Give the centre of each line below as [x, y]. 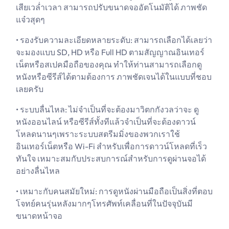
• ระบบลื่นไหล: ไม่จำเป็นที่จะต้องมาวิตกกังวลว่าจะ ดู [107, 109]
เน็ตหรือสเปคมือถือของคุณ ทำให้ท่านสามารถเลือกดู [109, 64]
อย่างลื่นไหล [38, 171]
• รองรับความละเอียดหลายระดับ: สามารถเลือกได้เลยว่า [114, 40]
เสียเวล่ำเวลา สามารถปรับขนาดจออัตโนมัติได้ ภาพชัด [111, 7]
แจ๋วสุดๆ [30, 19]
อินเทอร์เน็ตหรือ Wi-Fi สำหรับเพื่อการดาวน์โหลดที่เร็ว [111, 146]
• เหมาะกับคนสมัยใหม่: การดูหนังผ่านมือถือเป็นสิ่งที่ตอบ [114, 191]
